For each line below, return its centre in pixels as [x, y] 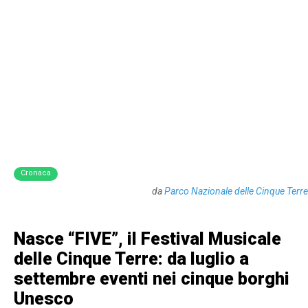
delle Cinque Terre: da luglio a [131, 259]
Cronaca [36, 173]
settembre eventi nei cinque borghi [152, 279]
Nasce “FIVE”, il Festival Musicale [147, 239]
